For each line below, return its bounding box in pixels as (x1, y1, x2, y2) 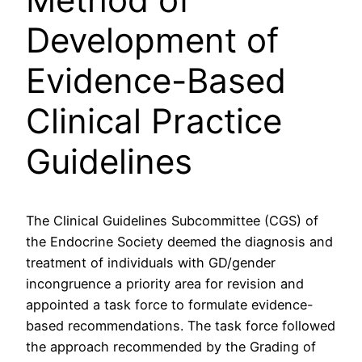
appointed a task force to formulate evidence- (26, 296, 314, 313)
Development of (26, 19, 279, 61)
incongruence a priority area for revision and (26, 275, 304, 292)
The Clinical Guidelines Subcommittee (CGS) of (26, 212, 318, 229)
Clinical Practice (26, 100, 282, 142)
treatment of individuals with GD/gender (26, 254, 276, 271)
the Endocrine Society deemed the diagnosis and (26, 233, 333, 250)
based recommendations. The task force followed (26, 317, 335, 334)
